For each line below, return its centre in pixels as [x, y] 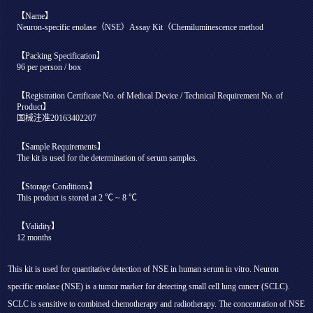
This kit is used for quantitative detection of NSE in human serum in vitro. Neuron [144, 269]
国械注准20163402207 [57, 118]
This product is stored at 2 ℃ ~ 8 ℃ [77, 197]
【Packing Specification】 [61, 56]
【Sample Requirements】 [61, 146]
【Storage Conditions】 [57, 186]
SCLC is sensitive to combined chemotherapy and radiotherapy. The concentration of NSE [156, 304]
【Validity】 [38, 226]
